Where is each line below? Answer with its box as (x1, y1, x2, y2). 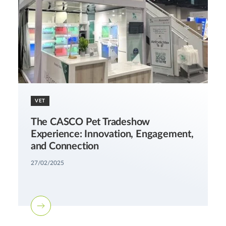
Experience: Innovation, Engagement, (30, 129, 194, 140)
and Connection (30, 141, 99, 152)
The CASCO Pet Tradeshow (30, 117, 150, 128)
